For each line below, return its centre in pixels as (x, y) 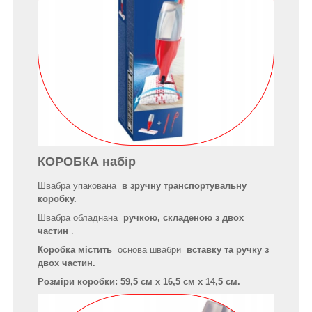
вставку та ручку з (228, 249)
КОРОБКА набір (87, 162)
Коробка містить (75, 249)
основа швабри (149, 249)
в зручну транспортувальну (184, 185)
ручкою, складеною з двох (184, 217)
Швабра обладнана (80, 217)
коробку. (57, 198)
